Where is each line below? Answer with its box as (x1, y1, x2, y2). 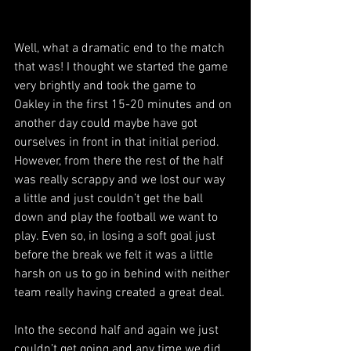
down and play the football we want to (14, 209, 221, 226)
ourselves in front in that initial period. (14, 134, 223, 150)
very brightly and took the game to (14, 78, 199, 94)
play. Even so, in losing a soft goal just (14, 228, 219, 244)
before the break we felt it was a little (14, 247, 216, 263)
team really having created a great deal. (14, 284, 225, 301)
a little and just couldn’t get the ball (14, 190, 206, 207)
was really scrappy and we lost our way (14, 172, 228, 188)
